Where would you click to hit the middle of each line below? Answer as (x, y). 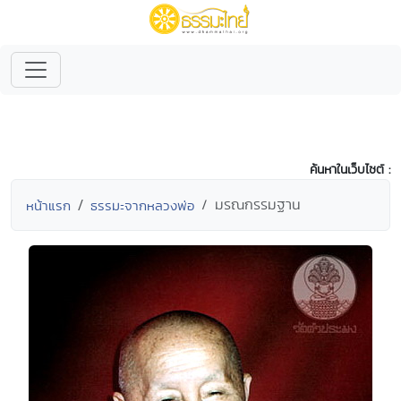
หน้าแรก (48, 205)
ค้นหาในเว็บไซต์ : (350, 169)
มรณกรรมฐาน (258, 205)
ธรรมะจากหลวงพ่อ (142, 205)
